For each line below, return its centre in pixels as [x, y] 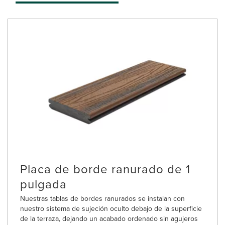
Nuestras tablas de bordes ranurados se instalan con [102, 199]
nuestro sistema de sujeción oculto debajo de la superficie [111, 209]
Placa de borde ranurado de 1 [105, 169]
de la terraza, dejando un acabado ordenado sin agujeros [109, 219]
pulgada [43, 184]
